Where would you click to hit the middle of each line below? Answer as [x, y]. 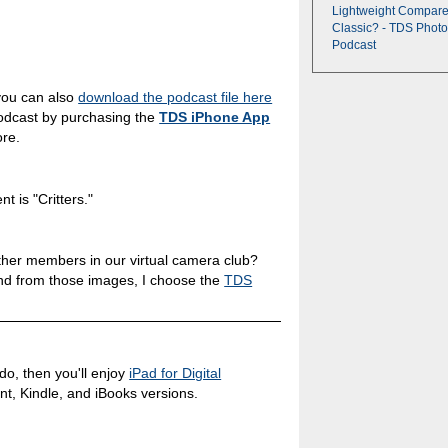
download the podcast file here [175, 97]
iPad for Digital [175, 373]
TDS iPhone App [215, 117]
